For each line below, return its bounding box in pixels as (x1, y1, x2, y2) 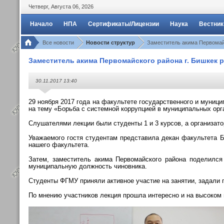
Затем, (28, 155, 52, 163)
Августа (51, 3, 71, 9)
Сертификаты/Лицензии (88, 20, 159, 27)
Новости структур (86, 39, 135, 45)
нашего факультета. (28, 141, 89, 148)
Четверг (28, 3, 48, 9)
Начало (30, 20, 52, 27)
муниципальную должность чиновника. (28, 162, 147, 170)
